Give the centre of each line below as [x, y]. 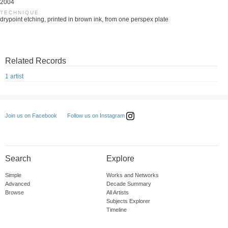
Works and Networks [132, 175]
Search [18, 159]
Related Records [36, 61]
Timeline [116, 210]
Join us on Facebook [31, 116]
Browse [15, 193]
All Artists [117, 193]
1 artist [14, 77]
